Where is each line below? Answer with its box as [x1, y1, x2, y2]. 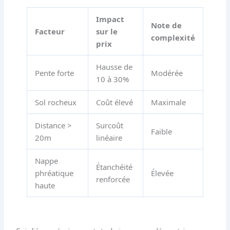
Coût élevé [95, 97, 133, 108]
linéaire [95, 132, 122, 143]
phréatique [34, 168, 73, 179]
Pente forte [34, 68, 74, 79]
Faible [150, 126, 172, 137]
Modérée [150, 68, 183, 79]
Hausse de [95, 62, 132, 72]
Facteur [34, 26, 65, 37]
